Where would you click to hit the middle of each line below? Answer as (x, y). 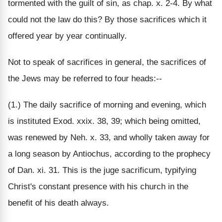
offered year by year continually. (67, 36)
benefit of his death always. (58, 203)
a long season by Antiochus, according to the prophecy (109, 154)
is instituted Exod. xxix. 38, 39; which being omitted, (104, 121)
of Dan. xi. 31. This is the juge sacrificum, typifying (102, 170)
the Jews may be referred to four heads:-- (85, 78)
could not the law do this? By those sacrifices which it (107, 19)
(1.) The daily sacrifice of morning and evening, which (107, 105)
